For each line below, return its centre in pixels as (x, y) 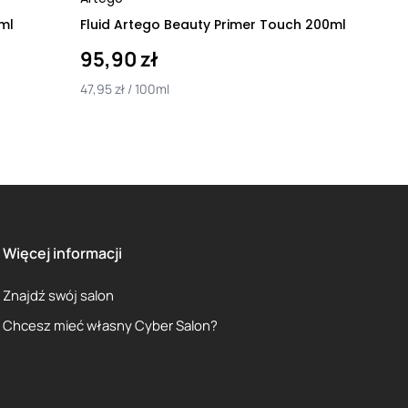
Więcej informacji (62, 253)
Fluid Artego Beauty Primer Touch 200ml (213, 25)
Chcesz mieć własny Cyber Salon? (110, 325)
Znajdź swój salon (58, 295)
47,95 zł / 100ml (125, 89)
